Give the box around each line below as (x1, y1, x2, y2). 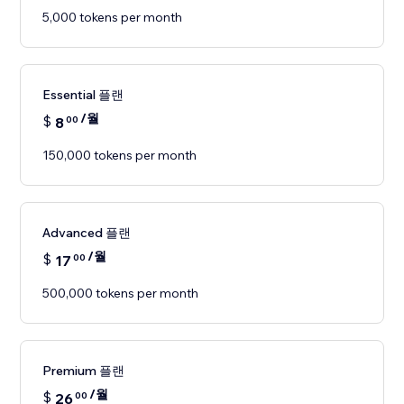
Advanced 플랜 (42, 225, 132, 242)
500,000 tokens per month (42, 285, 199, 302)
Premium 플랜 (42, 363, 125, 380)
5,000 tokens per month (42, 9, 183, 26)
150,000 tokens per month (42, 147, 197, 164)
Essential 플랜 (42, 87, 124, 104)
